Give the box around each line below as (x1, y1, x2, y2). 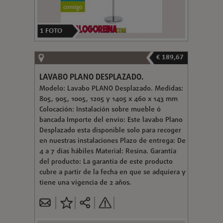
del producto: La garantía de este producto (39, 156, 173, 167)
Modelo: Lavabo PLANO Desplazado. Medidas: (39, 83, 185, 94)
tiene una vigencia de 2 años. (39, 177, 131, 188)
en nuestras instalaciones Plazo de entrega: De (39, 135, 186, 146)
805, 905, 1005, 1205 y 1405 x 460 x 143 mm (39, 94, 178, 105)
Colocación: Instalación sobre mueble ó (39, 104, 161, 115)
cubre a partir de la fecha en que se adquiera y (39, 167, 186, 178)
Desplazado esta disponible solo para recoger (39, 125, 181, 136)
